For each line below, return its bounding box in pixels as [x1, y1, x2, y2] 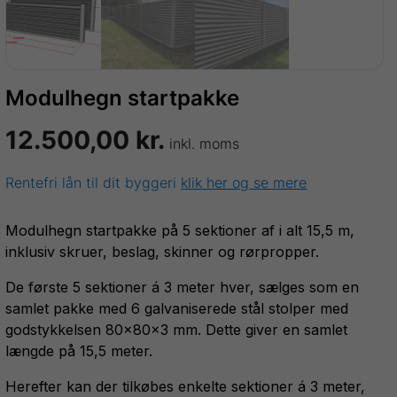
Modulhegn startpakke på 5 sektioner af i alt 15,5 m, [5, 222, 355, 240]
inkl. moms [169, 135, 240, 153]
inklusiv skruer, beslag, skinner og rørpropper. [5, 243, 324, 261]
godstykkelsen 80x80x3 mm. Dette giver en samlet [5, 321, 348, 339]
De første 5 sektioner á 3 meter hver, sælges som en [5, 278, 360, 297]
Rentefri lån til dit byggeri [5, 174, 182, 192]
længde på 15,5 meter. [5, 342, 158, 361]
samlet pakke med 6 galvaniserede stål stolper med [5, 300, 349, 318]
